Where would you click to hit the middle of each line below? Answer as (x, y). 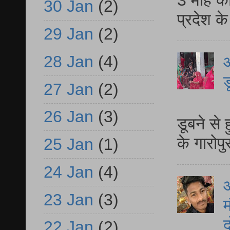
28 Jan (69, 61)
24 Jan (69, 172)
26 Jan (69, 117)
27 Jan (69, 89)
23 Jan (69, 199)
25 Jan (69, 145)
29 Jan (69, 34)
